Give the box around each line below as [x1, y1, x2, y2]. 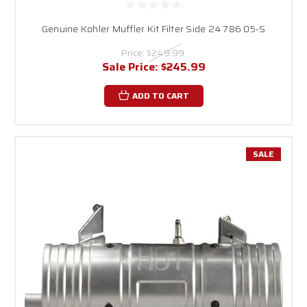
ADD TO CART [132, 88, 189, 102]
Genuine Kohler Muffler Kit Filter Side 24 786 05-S [41, 21, 266, 36]
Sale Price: [101, 58, 161, 75]
